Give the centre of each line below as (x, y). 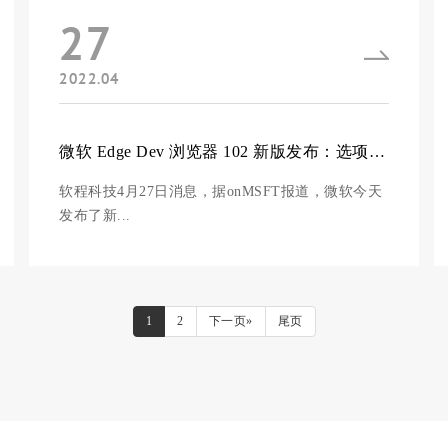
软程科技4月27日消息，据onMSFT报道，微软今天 (220, 191)
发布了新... (95, 215)
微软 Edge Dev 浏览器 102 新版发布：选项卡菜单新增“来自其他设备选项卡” (376, 151)
